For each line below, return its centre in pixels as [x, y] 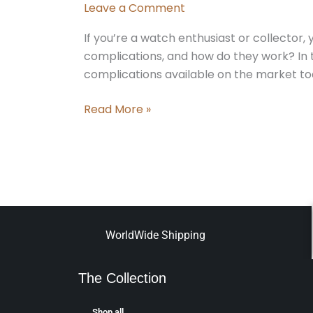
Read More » [117, 110]
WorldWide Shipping [156, 235]
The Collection [122, 278]
